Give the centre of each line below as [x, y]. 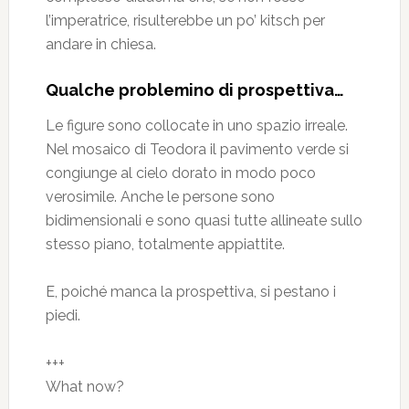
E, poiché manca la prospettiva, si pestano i [190, 292]
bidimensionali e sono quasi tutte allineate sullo [204, 220]
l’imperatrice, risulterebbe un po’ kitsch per [185, 21]
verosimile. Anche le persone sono [160, 197]
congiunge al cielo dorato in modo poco [180, 173]
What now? [84, 387]
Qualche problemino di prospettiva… [194, 90]
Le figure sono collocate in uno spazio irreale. [196, 126]
